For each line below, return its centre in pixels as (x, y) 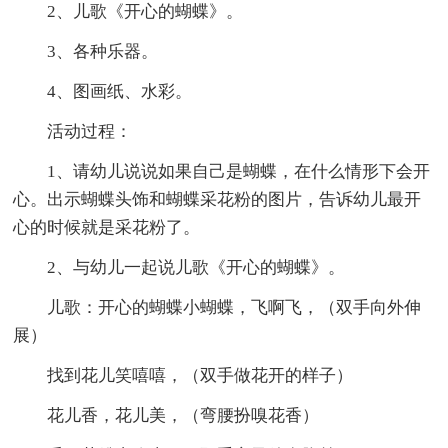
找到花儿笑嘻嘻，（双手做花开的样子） (200, 375)
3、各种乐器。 (103, 51)
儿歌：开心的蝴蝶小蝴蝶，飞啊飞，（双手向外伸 (234, 307)
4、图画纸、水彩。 (120, 91)
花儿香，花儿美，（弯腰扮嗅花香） (183, 415)
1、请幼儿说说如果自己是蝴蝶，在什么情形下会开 (239, 171)
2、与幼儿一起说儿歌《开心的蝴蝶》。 (196, 267)
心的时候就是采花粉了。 (107, 227)
